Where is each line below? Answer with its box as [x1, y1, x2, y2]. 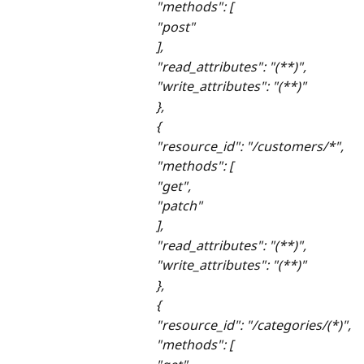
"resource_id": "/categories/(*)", [156, 315, 351, 334]
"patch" [156, 197, 202, 214]
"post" [156, 17, 195, 36]
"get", [156, 176, 191, 195]
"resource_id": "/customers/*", [156, 136, 344, 155]
